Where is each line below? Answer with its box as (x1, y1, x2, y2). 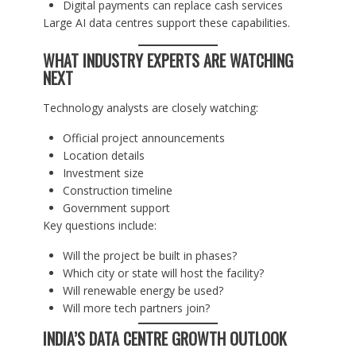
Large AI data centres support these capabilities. (42, 15, 290, 31)
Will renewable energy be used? (62, 283, 223, 299)
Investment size (62, 165, 144, 181)
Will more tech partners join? (62, 300, 210, 316)
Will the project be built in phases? (62, 248, 237, 264)
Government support (62, 200, 170, 216)
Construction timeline (62, 183, 172, 199)
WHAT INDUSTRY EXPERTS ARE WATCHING (42, 48, 293, 73)
